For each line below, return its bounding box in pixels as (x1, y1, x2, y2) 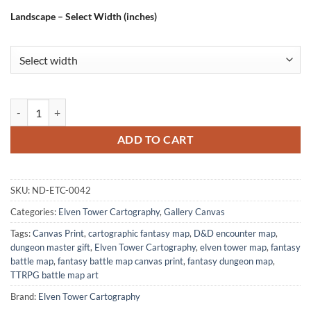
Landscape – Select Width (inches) (10, 10, 157, 23)
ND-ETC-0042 (32, 185, 91, 196)
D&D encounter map (194, 228, 276, 239)
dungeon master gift (10, 242, 90, 253)
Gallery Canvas (164, 206, 225, 218)
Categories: (10, 206, 58, 218)
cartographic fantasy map (88, 228, 190, 239)
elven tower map (200, 242, 267, 253)
